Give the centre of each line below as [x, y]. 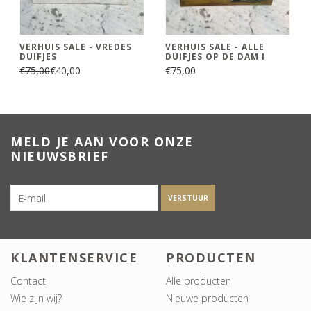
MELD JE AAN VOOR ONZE [102, 142]
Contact [28, 281]
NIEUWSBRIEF [60, 156]
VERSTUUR [188, 198]
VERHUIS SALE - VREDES [76, 47]
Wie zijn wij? [36, 299]
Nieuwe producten [207, 299]
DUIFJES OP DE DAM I [215, 56]
